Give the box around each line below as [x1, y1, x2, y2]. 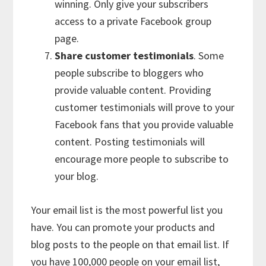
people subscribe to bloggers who [55, 65, 204, 80]
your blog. [55, 169, 99, 183]
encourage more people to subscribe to [55, 151, 229, 166]
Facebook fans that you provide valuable [55, 117, 234, 131]
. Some [194, 48, 224, 62]
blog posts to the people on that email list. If [31, 237, 230, 251]
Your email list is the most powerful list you [31, 202, 223, 217]
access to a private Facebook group [55, 14, 212, 28]
